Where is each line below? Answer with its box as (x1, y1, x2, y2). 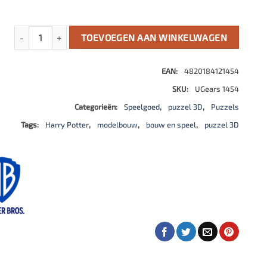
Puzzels (210, 101, 239, 111)
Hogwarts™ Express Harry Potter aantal (14, 26, 173, 37)
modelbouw (97, 119, 138, 129)
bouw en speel (145, 119, 196, 129)
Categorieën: (74, 101, 119, 111)
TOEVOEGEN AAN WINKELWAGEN (80, 31, 228, 43)
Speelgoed (123, 101, 160, 111)
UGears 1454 (194, 83, 239, 94)
